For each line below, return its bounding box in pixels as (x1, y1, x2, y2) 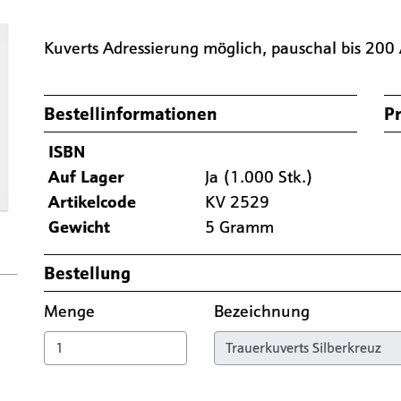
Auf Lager (47, 166, 124, 188)
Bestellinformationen (44, 102, 218, 125)
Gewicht (47, 216, 110, 238)
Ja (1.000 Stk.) (204, 166, 313, 188)
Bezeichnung (214, 300, 314, 322)
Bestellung (44, 261, 131, 285)
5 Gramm (204, 216, 274, 238)
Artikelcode (47, 191, 136, 213)
